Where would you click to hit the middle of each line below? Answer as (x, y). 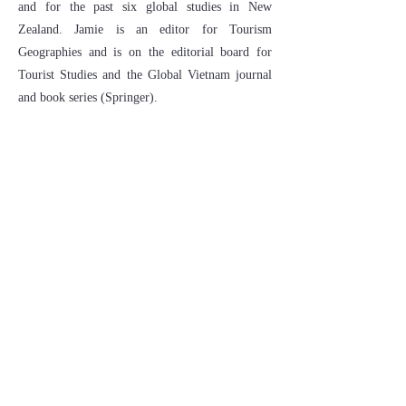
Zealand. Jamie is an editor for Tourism (145, 29)
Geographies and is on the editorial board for (145, 52)
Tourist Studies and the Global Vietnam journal (145, 75)
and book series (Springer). (92, 97)
